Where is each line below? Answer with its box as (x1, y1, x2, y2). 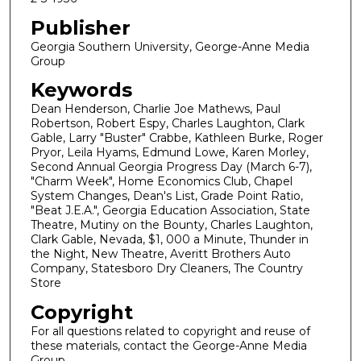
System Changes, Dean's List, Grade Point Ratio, (30, 189, 303, 204)
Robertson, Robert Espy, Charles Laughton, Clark (30, 116, 305, 131)
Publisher (30, 15, 131, 39)
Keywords (30, 78, 132, 102)
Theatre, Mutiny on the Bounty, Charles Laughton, (30, 218, 313, 233)
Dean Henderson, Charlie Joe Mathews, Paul (30, 102, 280, 117)
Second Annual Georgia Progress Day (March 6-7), (30, 160, 312, 175)
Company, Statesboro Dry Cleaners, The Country (30, 261, 303, 276)
